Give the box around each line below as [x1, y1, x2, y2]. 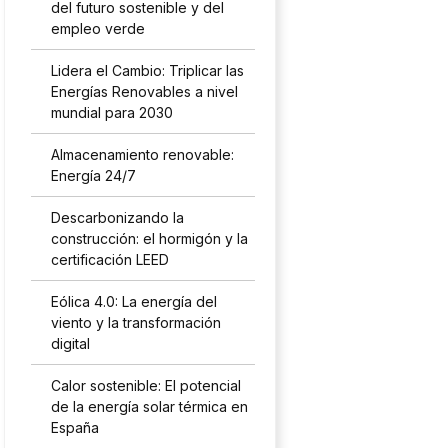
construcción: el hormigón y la [51, 230, 249, 247]
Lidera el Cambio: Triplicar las [51, 62, 245, 79]
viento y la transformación [51, 314, 222, 331]
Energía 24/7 [51, 167, 137, 184]
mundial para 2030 [51, 104, 174, 121]
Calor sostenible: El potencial [51, 377, 242, 394]
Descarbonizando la [51, 209, 185, 226]
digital [51, 335, 91, 352]
